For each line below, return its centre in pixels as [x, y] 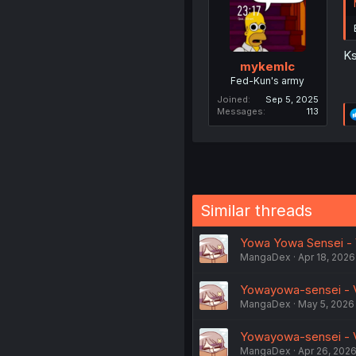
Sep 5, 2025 [292, 99]
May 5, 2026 [326, 304]
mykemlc [268, 66]
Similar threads [256, 210]
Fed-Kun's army [268, 80]
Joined [232, 99]
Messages [240, 111]
